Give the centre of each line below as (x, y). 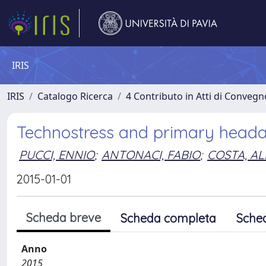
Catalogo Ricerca (75, 96)
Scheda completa (168, 218)
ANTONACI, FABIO (151, 154)
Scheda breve (64, 218)
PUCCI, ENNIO (57, 154)
